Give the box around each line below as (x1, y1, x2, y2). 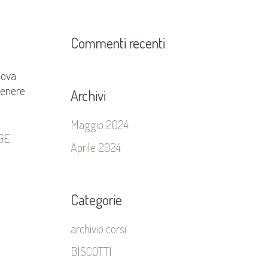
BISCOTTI (71, 243, 112, 259)
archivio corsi (71, 221, 126, 236)
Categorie (71, 190, 122, 209)
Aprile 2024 (71, 139, 121, 155)
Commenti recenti (71, 33, 165, 52)
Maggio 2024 (71, 117, 129, 132)
